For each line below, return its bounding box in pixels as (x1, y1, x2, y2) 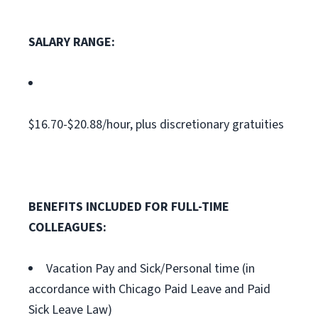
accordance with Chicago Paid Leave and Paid (28, 280, 270, 298)
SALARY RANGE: (28, 33, 115, 51)
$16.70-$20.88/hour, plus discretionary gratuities (28, 116, 284, 133)
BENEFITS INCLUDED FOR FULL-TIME (28, 198, 229, 216)
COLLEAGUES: (28, 219, 106, 236)
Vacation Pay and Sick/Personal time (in (46, 260, 255, 278)
